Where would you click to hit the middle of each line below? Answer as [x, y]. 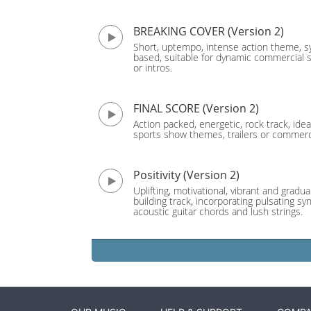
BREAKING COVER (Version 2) [209, 31]
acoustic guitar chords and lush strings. [218, 211]
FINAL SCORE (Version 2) [196, 108]
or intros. [153, 68]
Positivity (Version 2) [186, 175]
